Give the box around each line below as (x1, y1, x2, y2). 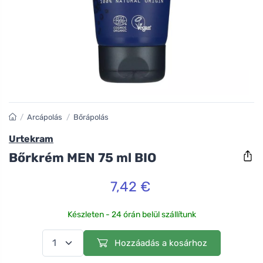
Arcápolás (27, 113, 63, 122)
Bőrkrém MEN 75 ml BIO (9, 150, 156, 165)
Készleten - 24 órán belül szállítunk (67, 209, 196, 220)
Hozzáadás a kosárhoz (112, 237, 207, 248)
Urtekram (9, 133, 53, 145)
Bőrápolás (73, 113, 109, 122)
